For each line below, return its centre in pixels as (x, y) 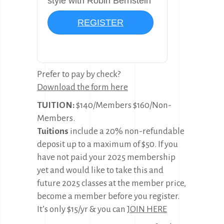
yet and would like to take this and (100, 170)
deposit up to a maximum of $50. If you (107, 144)
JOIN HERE (147, 209)
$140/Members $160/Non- (124, 105)
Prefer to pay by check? (79, 74)
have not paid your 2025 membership (106, 157)
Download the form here (82, 87)
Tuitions (53, 131)
